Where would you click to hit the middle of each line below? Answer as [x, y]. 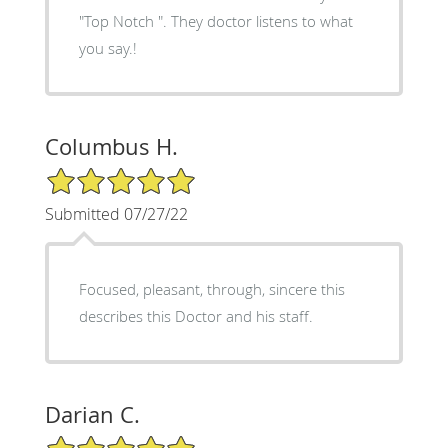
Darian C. [92, 414]
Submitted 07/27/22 [116, 213]
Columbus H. [111, 146]
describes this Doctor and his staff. [195, 315]
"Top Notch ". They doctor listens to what [215, 20]
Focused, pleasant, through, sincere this [110, 288]
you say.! [107, 47]
